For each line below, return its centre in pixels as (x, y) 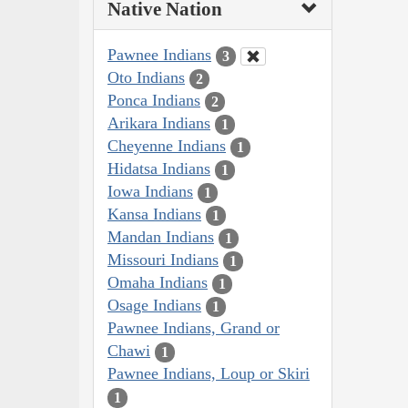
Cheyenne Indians (167, 146)
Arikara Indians (159, 123)
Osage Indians (154, 306)
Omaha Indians (158, 283)
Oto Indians (146, 78)
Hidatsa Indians (159, 169)
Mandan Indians (161, 237)
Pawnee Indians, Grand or (194, 328)
